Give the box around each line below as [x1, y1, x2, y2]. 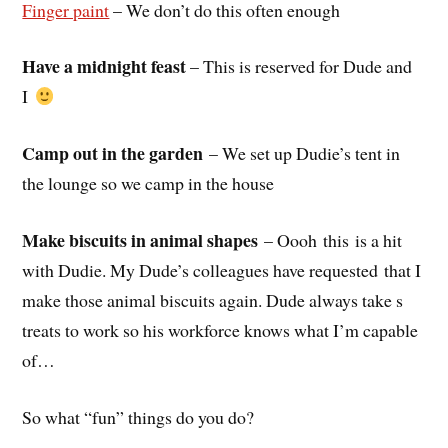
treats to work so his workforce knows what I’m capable [22, 317, 419, 342]
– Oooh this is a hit [258, 227, 403, 252]
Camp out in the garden [22, 140, 204, 167]
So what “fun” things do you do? [22, 404, 255, 429]
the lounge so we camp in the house [22, 171, 275, 196]
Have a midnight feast [22, 53, 187, 80]
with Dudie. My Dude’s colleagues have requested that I [22, 257, 422, 282]
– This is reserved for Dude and [186, 54, 413, 79]
